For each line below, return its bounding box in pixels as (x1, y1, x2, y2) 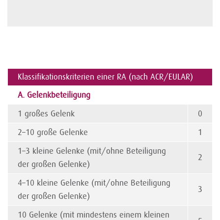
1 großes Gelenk (18, 109, 75, 118)
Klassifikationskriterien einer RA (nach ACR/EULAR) (18, 72, 193, 82)
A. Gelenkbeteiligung (18, 90, 90, 100)
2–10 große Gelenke (18, 128, 88, 137)
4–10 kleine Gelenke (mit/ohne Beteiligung (18, 178, 170, 188)
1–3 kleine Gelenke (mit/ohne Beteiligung (18, 146, 166, 156)
